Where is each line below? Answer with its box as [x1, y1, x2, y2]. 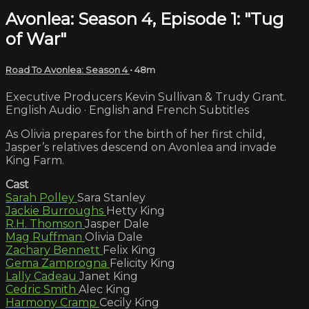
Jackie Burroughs [6, 203, 106, 217]
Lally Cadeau [6, 269, 79, 283]
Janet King [79, 269, 138, 283]
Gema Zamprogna [6, 256, 110, 270]
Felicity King [110, 256, 175, 270]
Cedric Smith [6, 282, 79, 296]
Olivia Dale [85, 230, 143, 243]
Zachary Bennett [6, 243, 103, 257]
